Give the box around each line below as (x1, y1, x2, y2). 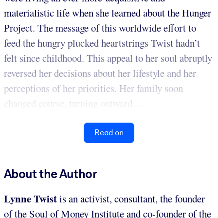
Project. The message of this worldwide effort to (4, 20, 196, 35)
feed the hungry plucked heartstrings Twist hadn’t (4, 36, 200, 50)
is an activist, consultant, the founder (57, 191, 205, 205)
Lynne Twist (4, 191, 57, 206)
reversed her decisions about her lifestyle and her (4, 66, 196, 80)
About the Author (4, 166, 97, 181)
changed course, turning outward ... (4, 96, 142, 110)
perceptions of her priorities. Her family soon (4, 81, 183, 95)
